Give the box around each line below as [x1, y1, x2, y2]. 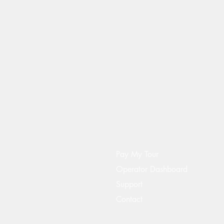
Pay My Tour [116, 149, 158, 159]
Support [116, 179, 142, 189]
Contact [116, 194, 142, 204]
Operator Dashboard [116, 164, 187, 174]
